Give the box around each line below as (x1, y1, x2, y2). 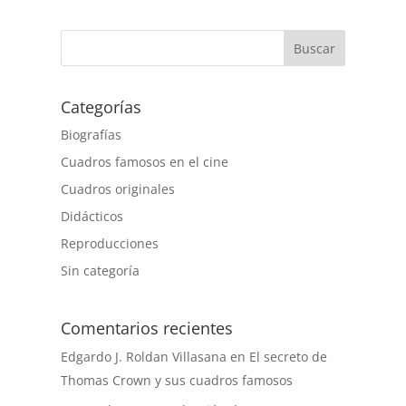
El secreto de (249, 347, 328, 365)
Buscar (294, 39, 335, 57)
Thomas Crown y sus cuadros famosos (61, 371, 294, 389)
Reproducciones (61, 234, 159, 252)
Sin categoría (61, 261, 140, 279)
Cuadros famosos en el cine (61, 152, 229, 170)
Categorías (61, 95, 142, 118)
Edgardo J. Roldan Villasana (61, 347, 227, 365)
